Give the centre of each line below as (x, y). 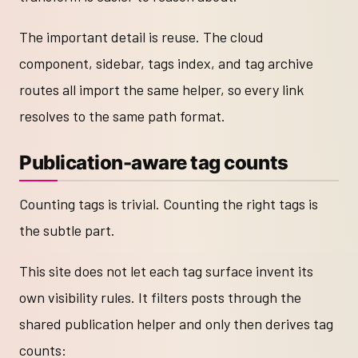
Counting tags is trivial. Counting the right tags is (169, 203)
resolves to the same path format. (122, 116)
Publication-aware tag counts (154, 162)
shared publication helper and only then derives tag (176, 323)
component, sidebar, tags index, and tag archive (166, 64)
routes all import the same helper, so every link (161, 90)
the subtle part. (67, 230)
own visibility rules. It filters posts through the (160, 297)
